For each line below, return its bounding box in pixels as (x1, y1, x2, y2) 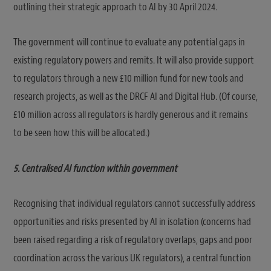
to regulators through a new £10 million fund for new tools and (13, 72, 244, 85)
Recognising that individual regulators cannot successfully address (13, 197, 255, 210)
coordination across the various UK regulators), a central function (13, 251, 251, 264)
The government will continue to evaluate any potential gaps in (13, 36, 245, 49)
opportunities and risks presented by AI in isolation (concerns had (13, 215, 251, 228)
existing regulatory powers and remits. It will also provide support (13, 54, 254, 67)
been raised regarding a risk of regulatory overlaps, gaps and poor (13, 233, 252, 246)
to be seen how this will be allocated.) (13, 126, 149, 140)
